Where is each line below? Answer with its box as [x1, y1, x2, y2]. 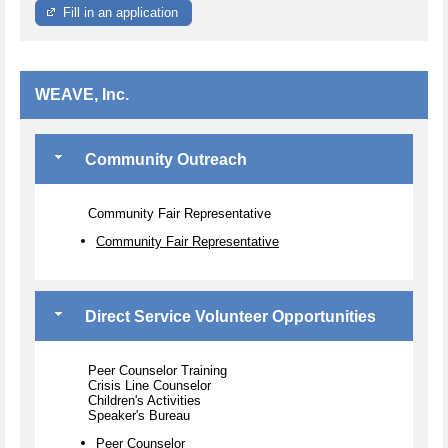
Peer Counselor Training [88, 362, 227, 378]
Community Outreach [81, 151, 247, 168]
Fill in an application [63, 4, 179, 20]
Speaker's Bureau [88, 407, 190, 423]
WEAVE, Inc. [35, 86, 129, 103]
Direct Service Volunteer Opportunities [81, 307, 376, 325]
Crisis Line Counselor [88, 377, 211, 393]
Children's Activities [88, 392, 201, 408]
